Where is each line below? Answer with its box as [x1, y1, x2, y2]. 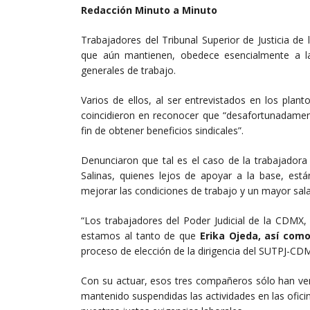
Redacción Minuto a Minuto [81, 3, 217, 17]
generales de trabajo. [81, 64, 176, 77]
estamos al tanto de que [81, 229, 200, 243]
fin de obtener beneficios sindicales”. [81, 124, 244, 138]
